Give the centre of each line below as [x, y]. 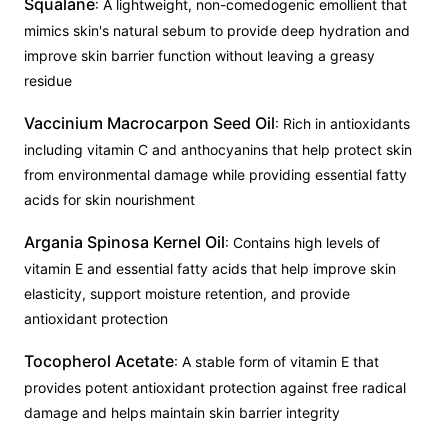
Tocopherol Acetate [99, 361]
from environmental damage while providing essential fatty [215, 174]
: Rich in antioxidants [342, 123]
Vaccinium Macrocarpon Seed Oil [149, 123]
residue [48, 80]
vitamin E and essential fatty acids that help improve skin [210, 268]
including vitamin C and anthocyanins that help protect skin [218, 149]
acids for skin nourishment [109, 199]
